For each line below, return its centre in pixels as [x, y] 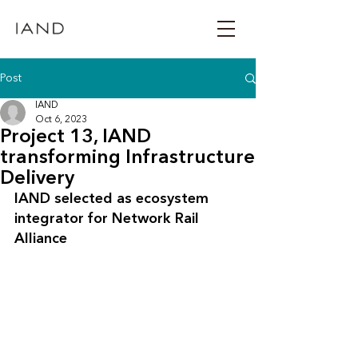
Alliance [43, 239]
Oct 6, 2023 [61, 120]
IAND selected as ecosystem [113, 199]
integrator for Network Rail [109, 219]
